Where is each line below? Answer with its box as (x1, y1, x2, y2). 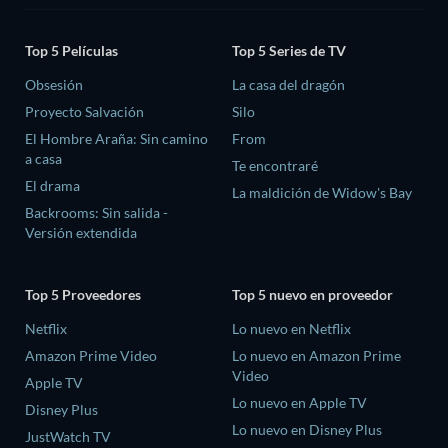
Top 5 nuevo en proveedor (232, 285, 393, 303)
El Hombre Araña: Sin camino (25, 130, 208, 148)
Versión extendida (25, 224, 137, 242)
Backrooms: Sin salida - (25, 204, 168, 222)
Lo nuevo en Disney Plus (232, 420, 382, 438)
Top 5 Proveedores (25, 285, 141, 303)
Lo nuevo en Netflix (232, 319, 351, 337)
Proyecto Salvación (25, 103, 144, 121)
